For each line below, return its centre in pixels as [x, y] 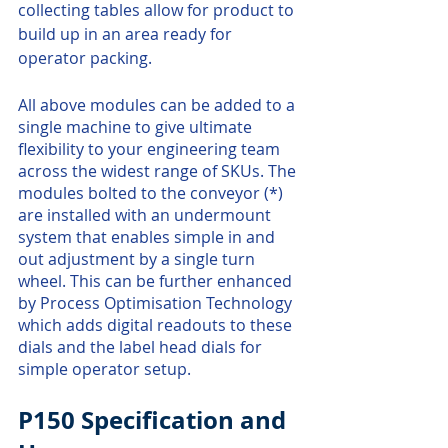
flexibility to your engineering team [151, 149]
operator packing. [87, 58]
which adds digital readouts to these [157, 325]
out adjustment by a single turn [138, 259]
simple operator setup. [104, 369]
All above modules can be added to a [158, 105]
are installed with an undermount [146, 215]
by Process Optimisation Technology [157, 303]
